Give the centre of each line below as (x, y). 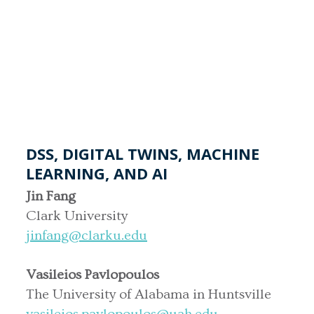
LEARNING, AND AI (97, 173)
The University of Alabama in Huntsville (149, 294)
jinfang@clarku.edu (87, 235)
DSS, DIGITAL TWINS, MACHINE (143, 153)
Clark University (77, 216)
